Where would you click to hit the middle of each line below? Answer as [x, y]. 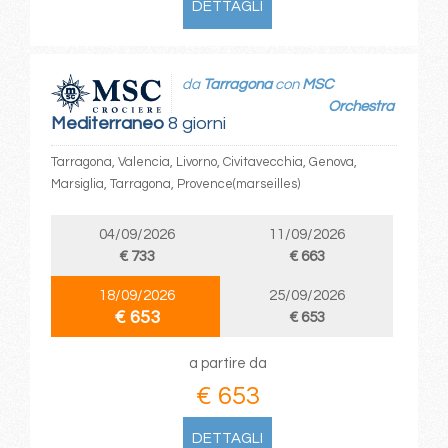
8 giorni [194, 124]
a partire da [227, 364]
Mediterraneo [107, 124]
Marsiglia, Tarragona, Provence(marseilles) [175, 184]
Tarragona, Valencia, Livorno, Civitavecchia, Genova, [203, 162]
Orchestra [361, 106]
